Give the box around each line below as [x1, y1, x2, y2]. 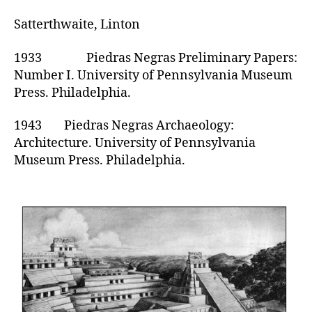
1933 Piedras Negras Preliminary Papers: [14, 49, 297, 66]
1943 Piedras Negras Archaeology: [14, 118, 234, 134]
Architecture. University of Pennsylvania [14, 135, 256, 151]
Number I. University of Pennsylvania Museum [14, 67, 292, 84]
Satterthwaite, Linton [14, 17, 140, 33]
